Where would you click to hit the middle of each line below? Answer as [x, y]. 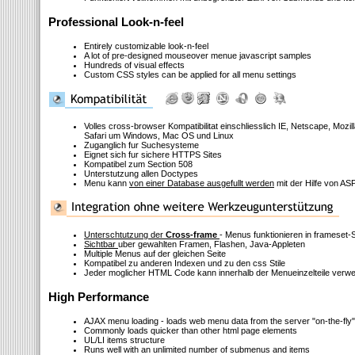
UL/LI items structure [124, 340]
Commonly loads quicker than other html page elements [191, 330]
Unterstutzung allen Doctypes [141, 174]
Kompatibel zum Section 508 [138, 164]
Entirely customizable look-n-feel [146, 46]
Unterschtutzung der [125, 235]
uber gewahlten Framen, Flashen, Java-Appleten [212, 244]
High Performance [99, 297]
